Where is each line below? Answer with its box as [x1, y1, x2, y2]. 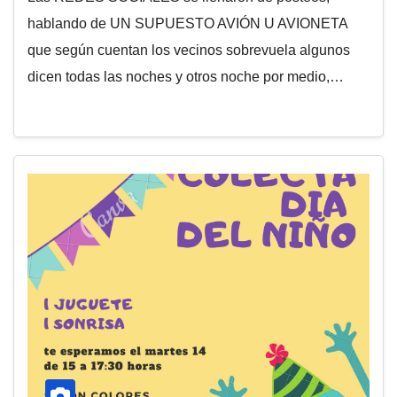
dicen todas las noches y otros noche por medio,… [27, 69, 344, 84]
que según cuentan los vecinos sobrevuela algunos [27, 43, 350, 58]
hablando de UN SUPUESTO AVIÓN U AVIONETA [27, 16, 347, 31]
